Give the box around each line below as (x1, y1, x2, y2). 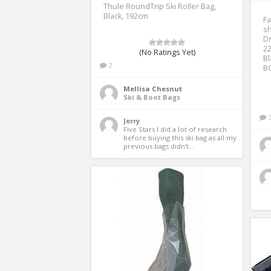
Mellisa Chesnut (123, 83, 182, 93)
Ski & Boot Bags (123, 92, 180, 102)
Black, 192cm (103, 10, 148, 21)
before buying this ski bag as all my (123, 132, 237, 142)
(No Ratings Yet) (139, 47, 195, 57)
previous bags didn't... (123, 141, 194, 151)
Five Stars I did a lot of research (123, 124, 227, 134)
